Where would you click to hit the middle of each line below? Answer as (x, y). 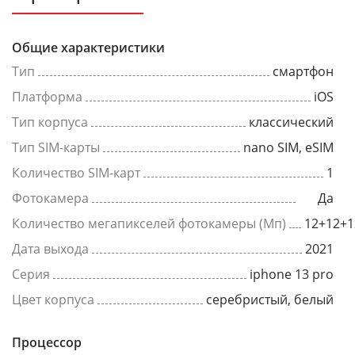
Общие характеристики (88, 48)
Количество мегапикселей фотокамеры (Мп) (149, 223)
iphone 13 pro (292, 274)
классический (291, 122)
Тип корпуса (50, 122)
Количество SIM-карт (76, 173)
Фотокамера (50, 198)
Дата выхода (50, 249)
